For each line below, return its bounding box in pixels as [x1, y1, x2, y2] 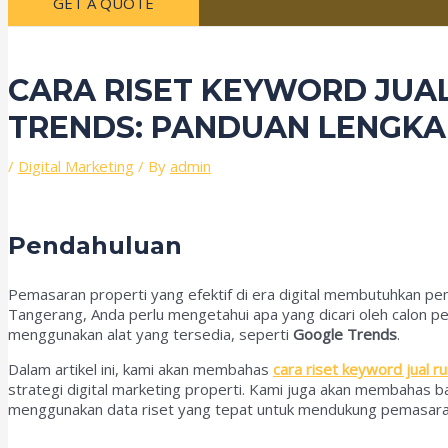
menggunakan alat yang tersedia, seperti [8, 323, 293, 344]
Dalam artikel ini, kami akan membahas [8, 358, 273, 379]
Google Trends [293, 323, 397, 344]
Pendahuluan [8, 230, 182, 260]
